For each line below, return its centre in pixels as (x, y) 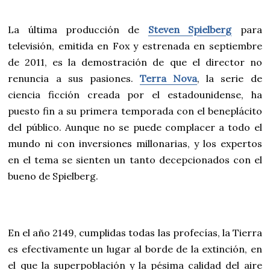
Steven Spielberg (190, 30)
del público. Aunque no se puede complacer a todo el (135, 127)
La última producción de (78, 30)
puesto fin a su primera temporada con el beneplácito (135, 111)
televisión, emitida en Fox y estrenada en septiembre (135, 46)
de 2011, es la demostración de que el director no (135, 62)
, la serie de (230, 79)
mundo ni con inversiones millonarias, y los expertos (135, 144)
